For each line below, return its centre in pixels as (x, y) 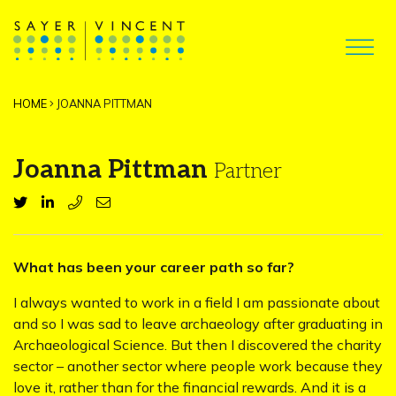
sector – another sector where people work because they (198, 366)
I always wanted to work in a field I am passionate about (197, 302)
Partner (248, 171)
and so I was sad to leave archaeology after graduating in (198, 324)
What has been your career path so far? (154, 267)
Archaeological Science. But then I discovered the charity (198, 345)
